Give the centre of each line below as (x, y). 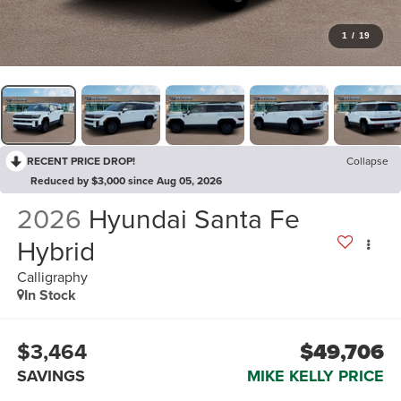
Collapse (367, 161)
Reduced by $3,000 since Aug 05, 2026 (126, 181)
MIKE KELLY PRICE (316, 375)
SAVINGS (51, 375)
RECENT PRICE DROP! (81, 161)
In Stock (50, 295)
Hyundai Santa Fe (194, 219)
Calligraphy (52, 277)
